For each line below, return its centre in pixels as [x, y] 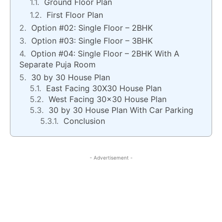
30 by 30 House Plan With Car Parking [121, 110]
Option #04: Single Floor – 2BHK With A [105, 54]
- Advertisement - [111, 158]
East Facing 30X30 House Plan [104, 88]
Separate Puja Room [57, 65]
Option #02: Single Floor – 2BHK [92, 28]
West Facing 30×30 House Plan [108, 99]
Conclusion [84, 121]
